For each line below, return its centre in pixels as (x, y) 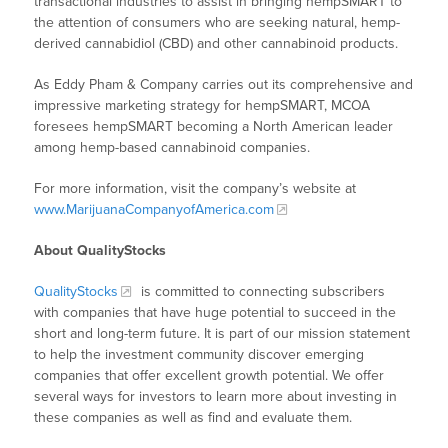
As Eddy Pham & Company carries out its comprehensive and (224, 85)
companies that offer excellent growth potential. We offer (209, 376)
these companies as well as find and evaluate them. (193, 418)
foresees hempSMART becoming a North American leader (214, 127)
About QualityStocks (100, 251)
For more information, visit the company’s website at (195, 189)
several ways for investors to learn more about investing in (216, 397)
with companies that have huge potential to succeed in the (215, 313)
